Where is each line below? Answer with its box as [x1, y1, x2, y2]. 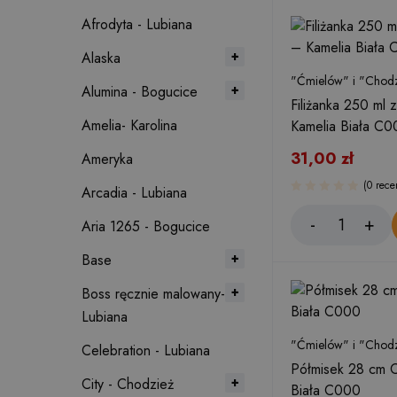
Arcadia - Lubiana [82, 183, 187, 203]
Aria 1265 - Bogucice [82, 216, 210, 237]
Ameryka [82, 149, 133, 169]
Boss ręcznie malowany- [82, 284, 225, 304]
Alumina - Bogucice [82, 82, 198, 102]
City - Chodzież [82, 374, 174, 394]
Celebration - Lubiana [82, 340, 210, 361]
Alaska [82, 48, 121, 68]
